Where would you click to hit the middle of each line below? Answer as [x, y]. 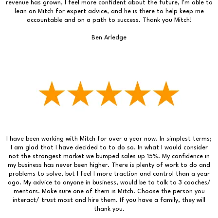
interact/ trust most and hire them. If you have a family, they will [109, 200]
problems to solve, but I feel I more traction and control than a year [109, 174]
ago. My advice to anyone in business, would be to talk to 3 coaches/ [109, 182]
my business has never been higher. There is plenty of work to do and [109, 165]
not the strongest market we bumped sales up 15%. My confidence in [109, 156]
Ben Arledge [109, 37]
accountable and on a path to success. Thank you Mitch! [109, 20]
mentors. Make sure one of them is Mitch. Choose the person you [109, 191]
